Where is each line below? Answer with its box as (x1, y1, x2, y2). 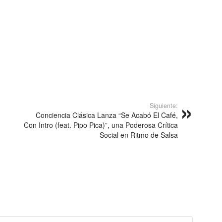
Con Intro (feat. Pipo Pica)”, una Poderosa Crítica (24, 119, 178, 130)
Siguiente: (150, 101, 178, 110)
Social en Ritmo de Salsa (100, 129, 178, 140)
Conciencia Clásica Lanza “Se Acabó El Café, (36, 110, 178, 120)
